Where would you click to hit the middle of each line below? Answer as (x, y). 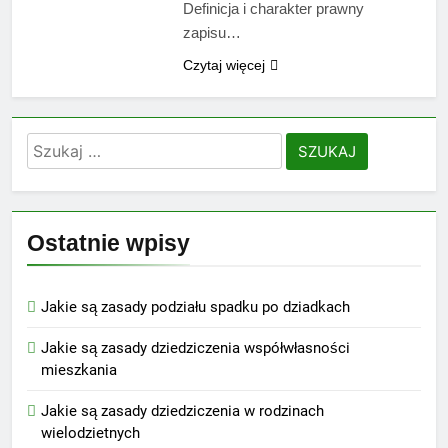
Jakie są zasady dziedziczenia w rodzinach (182, 410)
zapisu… (211, 32)
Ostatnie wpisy (108, 242)
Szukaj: (57, 144)
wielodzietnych (90, 432)
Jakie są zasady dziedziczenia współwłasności (195, 347)
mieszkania (79, 369)
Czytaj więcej (223, 64)
